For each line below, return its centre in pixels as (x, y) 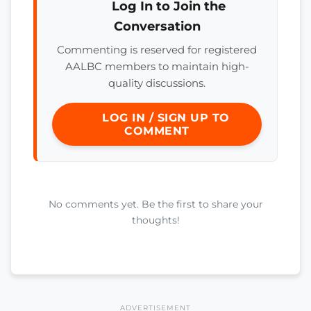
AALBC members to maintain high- (157, 66)
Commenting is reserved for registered (157, 50)
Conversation (157, 26)
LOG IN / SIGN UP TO (164, 118)
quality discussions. (157, 83)
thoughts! (155, 220)
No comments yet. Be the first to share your (155, 204)
